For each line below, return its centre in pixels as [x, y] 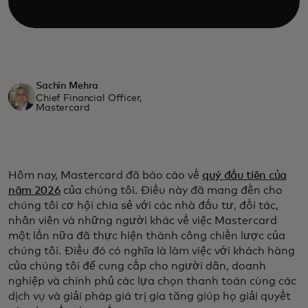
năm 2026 [35, 191]
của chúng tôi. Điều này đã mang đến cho [172, 191]
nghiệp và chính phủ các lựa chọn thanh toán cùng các [152, 282]
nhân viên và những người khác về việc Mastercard [143, 221]
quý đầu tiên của [244, 176]
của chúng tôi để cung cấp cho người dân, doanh [137, 266]
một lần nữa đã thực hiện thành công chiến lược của [147, 236]
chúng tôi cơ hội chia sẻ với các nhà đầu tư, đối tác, [143, 206]
